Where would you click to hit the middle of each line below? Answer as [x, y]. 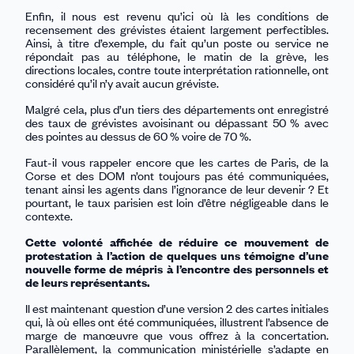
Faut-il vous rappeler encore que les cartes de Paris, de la [177, 162]
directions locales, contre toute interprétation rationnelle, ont [177, 69]
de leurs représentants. [88, 282]
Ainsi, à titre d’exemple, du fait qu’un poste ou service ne [177, 42]
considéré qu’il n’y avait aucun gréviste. [122, 83]
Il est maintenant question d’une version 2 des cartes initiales [177, 308]
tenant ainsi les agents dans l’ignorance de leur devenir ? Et [177, 188]
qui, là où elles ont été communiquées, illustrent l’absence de [177, 321]
